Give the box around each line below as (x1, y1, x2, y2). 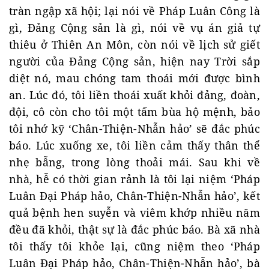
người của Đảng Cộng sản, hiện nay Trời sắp (9, 54, 260, 68)
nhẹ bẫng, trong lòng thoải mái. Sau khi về (9, 155, 260, 169)
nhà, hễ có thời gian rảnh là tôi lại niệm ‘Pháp (9, 172, 260, 186)
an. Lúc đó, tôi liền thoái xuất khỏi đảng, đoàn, (9, 88, 260, 102)
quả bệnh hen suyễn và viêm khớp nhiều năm (9, 205, 260, 220)
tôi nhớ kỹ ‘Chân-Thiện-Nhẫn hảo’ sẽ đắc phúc (9, 121, 260, 136)
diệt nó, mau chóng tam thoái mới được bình (9, 71, 260, 85)
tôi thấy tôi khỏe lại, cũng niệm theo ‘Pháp (9, 239, 260, 253)
